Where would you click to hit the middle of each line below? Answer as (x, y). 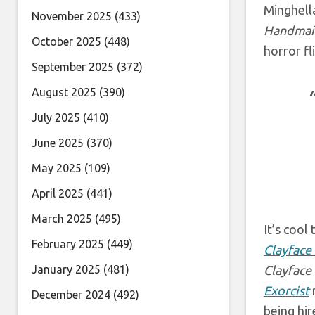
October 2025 (66, 41)
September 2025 (73, 67)
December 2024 (71, 295)
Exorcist (287, 291)
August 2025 (64, 92)
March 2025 (62, 219)
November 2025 (72, 16)
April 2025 (58, 193)
